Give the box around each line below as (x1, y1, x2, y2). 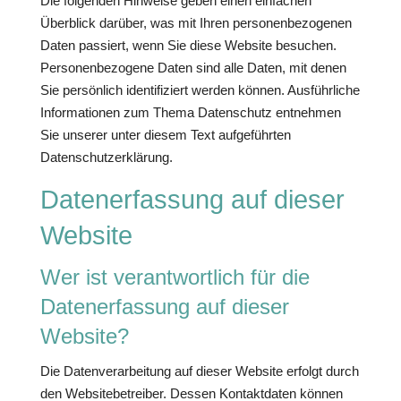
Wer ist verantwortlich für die (39, 265, 310, 289)
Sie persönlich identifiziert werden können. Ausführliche (39, 82, 360, 98)
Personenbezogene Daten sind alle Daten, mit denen (39, 60, 346, 75)
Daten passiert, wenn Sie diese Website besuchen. (39, 38, 337, 53)
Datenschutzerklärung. (39, 149, 173, 165)
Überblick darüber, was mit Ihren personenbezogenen (39, 15, 352, 30)
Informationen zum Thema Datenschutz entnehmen (39, 105, 341, 120)
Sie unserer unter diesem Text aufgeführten (39, 127, 291, 142)
